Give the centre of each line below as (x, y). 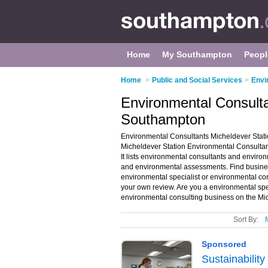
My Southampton (197, 54)
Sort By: (246, 220)
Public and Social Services (197, 80)
